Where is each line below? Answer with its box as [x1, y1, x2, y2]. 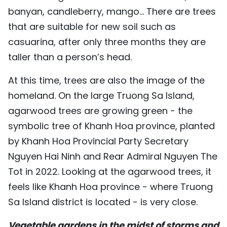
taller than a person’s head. [8, 50, 132, 63]
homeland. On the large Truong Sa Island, [8, 89, 195, 102]
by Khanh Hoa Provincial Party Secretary [8, 134, 188, 147]
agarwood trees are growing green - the [8, 104, 193, 117]
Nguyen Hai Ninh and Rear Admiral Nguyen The [8, 149, 217, 163]
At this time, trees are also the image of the [8, 73, 205, 87]
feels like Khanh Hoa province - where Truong [8, 180, 213, 193]
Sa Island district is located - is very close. [8, 195, 198, 208]
